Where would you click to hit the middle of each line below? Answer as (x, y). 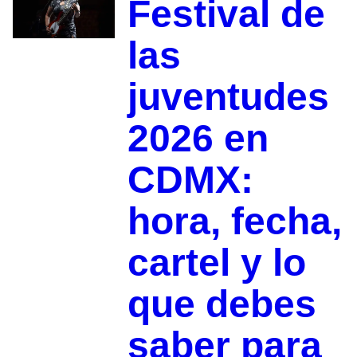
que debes (222, 304)
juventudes (228, 97)
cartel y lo (216, 263)
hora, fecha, (234, 222)
